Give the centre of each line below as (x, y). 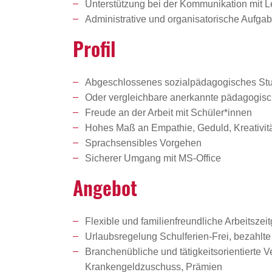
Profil (94, 49)
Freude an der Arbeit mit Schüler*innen (168, 113)
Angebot (105, 188)
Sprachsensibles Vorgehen (144, 143)
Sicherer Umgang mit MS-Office (153, 158)
